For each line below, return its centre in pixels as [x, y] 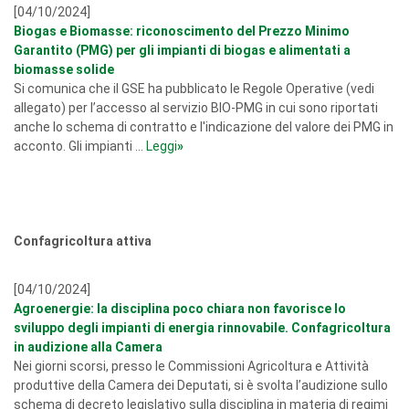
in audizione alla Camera [88, 347]
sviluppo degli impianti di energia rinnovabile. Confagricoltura [202, 328]
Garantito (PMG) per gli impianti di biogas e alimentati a [182, 50]
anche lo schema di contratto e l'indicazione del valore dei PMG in [204, 127]
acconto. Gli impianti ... [80, 146]
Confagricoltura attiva [83, 241]
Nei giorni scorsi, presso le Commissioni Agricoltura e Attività [191, 366]
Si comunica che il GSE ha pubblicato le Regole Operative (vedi [194, 89]
